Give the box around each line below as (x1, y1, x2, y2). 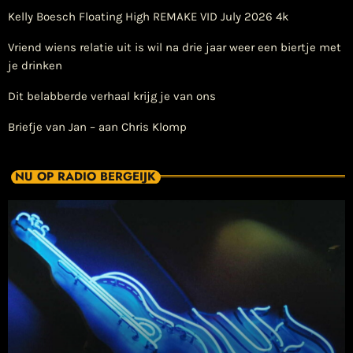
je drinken (8, 58, 62, 72)
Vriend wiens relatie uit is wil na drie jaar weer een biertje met (8, 39, 341, 54)
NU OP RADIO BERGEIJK (15, 168, 155, 186)
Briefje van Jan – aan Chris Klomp (8, 119, 187, 134)
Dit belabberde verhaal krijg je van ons (8, 88, 216, 103)
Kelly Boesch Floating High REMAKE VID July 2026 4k (8, 9, 288, 24)
